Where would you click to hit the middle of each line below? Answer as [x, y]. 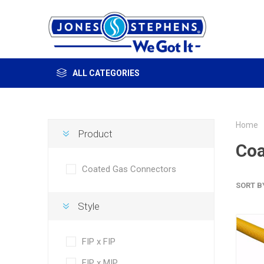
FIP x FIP [98, 242]
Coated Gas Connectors [129, 169]
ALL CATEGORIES [106, 73]
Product [95, 134]
